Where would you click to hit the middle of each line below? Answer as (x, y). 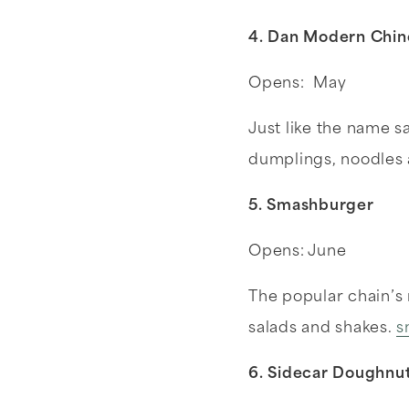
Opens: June (298, 252)
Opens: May (298, 84)
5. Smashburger (315, 206)
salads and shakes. (323, 329)
